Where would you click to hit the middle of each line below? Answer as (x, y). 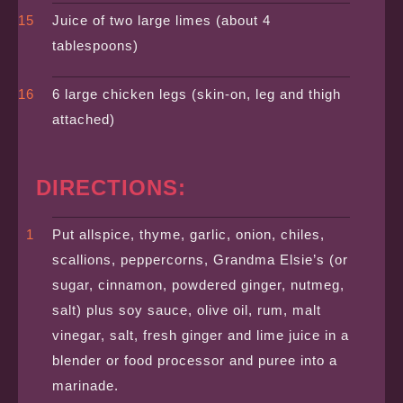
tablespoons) (96, 46)
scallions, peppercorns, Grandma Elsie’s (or (201, 260)
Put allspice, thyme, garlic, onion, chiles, (189, 235)
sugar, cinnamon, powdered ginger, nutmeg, (199, 285)
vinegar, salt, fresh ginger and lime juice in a (201, 336)
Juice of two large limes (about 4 (162, 21)
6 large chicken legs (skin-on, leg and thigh (197, 94)
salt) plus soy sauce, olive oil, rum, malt (187, 310)
